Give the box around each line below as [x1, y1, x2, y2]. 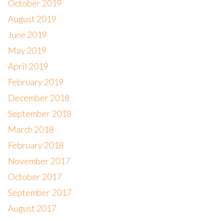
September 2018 [7, 108, 72, 119]
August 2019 [7, 13, 56, 24]
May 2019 [7, 45, 46, 56]
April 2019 [7, 61, 48, 72]
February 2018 [7, 140, 64, 150]
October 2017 [7, 171, 62, 182]
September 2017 [7, 187, 72, 198]
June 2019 [7, 29, 47, 40]
